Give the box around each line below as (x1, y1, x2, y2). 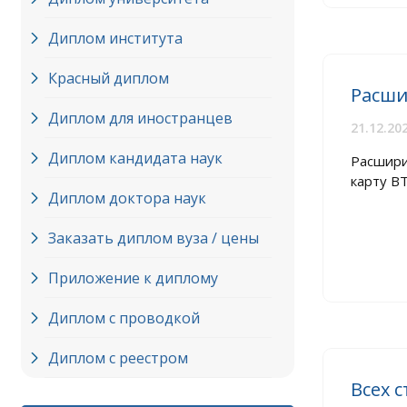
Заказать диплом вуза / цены (48, 228, 259, 248)
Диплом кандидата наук (48, 148, 223, 168)
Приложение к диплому (48, 268, 218, 288)
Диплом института (48, 28, 183, 48)
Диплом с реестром (48, 348, 188, 368)
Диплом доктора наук (48, 188, 206, 208)
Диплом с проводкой (48, 308, 200, 328)
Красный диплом (48, 68, 169, 88)
